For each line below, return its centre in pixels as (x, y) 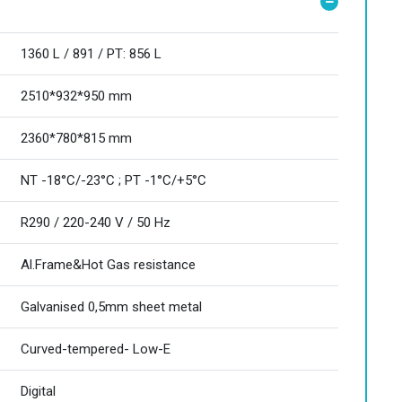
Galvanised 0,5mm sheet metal (111, 307)
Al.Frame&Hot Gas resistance (108, 265)
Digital (38, 391)
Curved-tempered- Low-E (96, 349)
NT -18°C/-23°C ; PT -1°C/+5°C (114, 180)
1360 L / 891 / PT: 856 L (91, 54)
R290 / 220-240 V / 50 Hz (96, 223)
